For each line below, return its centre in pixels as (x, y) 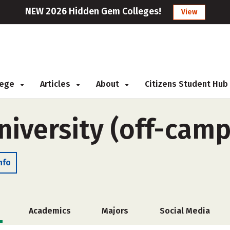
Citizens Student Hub (186, 84)
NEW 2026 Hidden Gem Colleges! (93, 11)
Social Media (185, 211)
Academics (50, 211)
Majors (115, 211)
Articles (56, 84)
